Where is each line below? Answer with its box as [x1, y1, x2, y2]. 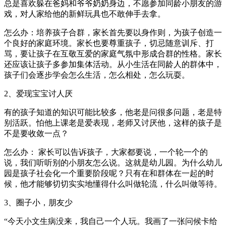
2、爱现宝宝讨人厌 [4, 89, 73, 98]
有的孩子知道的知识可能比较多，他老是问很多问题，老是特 [4, 108, 222, 117]
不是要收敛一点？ [4, 129, 69, 138]
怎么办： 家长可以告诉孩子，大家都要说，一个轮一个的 [4, 148, 208, 157]
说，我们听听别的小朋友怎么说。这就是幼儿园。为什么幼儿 [4, 158, 222, 167]
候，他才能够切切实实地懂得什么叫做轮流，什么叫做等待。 [4, 180, 222, 189]
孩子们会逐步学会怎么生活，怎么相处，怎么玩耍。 [4, 71, 190, 80]
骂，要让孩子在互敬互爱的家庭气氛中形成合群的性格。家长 [4, 49, 222, 59]
